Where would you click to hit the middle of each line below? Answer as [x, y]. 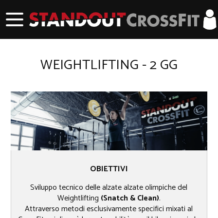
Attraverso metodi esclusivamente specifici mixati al [109, 209]
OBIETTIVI [109, 169]
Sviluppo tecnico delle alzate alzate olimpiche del [109, 188]
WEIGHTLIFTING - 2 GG [109, 65]
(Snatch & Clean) [130, 199]
